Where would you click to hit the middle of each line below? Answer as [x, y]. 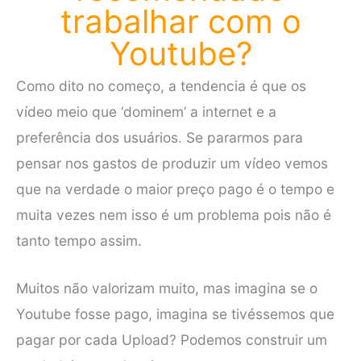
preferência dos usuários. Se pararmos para [160, 137]
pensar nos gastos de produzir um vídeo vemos [172, 163]
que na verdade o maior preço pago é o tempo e [175, 189]
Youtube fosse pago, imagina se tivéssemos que [175, 314]
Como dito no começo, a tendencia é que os [161, 85]
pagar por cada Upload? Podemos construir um [172, 340]
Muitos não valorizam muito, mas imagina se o [167, 288]
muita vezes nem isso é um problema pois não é [174, 214]
